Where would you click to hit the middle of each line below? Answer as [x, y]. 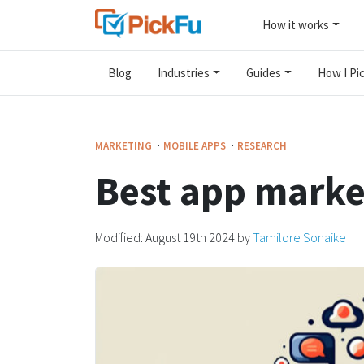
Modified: [120, 237]
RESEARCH [262, 146]
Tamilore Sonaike [299, 237]
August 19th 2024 [190, 237]
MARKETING [125, 146]
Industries [184, 73]
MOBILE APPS [196, 146]
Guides [263, 73]
